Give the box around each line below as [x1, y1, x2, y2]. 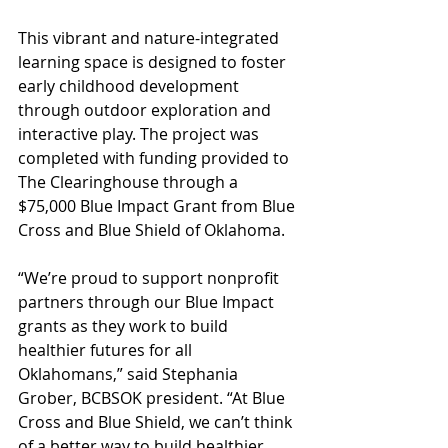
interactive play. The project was [18, 123, 263, 146]
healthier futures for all [18, 339, 196, 362]
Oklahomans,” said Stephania [18, 363, 242, 386]
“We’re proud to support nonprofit [18, 267, 283, 290]
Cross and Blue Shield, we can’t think [18, 411, 296, 434]
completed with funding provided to [18, 147, 293, 170]
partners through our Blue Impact [18, 291, 278, 314]
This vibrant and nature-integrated [18, 27, 283, 50]
